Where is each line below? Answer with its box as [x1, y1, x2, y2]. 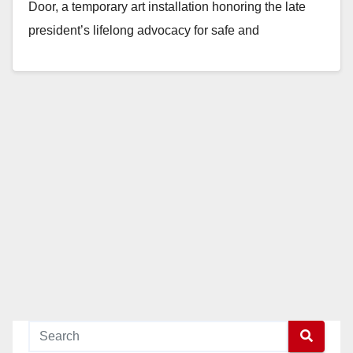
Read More [36, 83, 98, 97]
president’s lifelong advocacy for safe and [28, 23, 259, 37]
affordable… [28, 46, 97, 61]
